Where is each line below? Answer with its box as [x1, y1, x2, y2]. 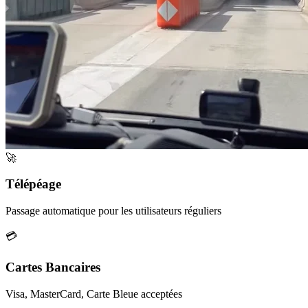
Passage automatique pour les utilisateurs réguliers [5, 205, 221, 217]
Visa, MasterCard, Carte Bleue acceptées [5, 287, 182, 300]
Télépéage [5, 177, 61, 192]
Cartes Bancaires [5, 259, 100, 274]
